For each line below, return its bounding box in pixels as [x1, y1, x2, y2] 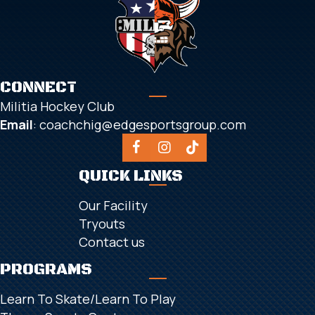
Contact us [79, 233, 145, 251]
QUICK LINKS [79, 167, 183, 186]
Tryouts [79, 215, 125, 233]
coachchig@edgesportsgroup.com [39, 116, 246, 134]
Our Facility [79, 197, 148, 214]
